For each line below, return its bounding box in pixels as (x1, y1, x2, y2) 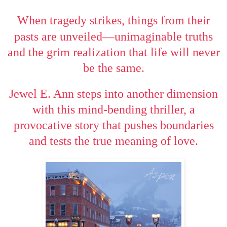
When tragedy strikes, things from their (17, 13, 210, 27)
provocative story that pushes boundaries (13, 118, 214, 132)
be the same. (83, 61, 144, 74)
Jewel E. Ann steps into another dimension (9, 87, 218, 100)
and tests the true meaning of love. (29, 134, 198, 147)
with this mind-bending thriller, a (32, 102, 195, 116)
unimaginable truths (115, 29, 213, 43)
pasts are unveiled (14, 29, 102, 43)
